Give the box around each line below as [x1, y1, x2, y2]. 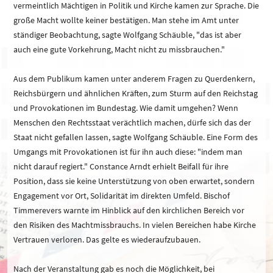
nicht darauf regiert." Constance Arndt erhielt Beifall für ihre [13, 161, 229, 172]
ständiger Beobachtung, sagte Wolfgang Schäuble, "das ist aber [13, 29, 241, 41]
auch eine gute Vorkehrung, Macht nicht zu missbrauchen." [13, 44, 225, 55]
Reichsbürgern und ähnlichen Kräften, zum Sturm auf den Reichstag [13, 88, 258, 99]
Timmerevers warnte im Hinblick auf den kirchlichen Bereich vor [13, 205, 244, 216]
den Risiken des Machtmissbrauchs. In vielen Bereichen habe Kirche [13, 219, 256, 231]
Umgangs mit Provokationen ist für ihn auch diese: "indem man [13, 146, 243, 158]
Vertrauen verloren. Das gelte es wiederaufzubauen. [13, 234, 200, 246]
